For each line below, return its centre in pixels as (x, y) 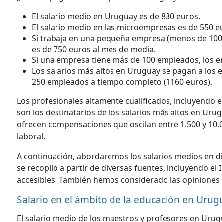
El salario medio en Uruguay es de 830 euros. (117, 17)
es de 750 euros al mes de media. (94, 49)
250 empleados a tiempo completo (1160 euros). (122, 82)
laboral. (31, 137)
